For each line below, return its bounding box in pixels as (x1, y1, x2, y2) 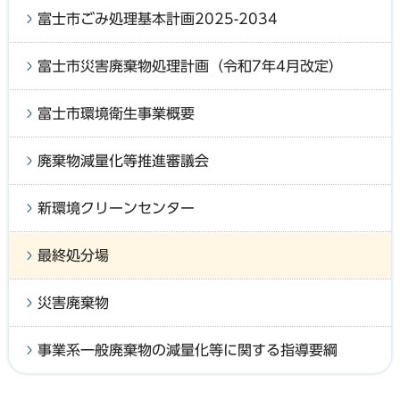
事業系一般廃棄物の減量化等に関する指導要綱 (37, 342, 337, 357)
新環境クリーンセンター (37, 200, 195, 215)
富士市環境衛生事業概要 (37, 105, 195, 121)
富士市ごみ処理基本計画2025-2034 (37, 11, 278, 26)
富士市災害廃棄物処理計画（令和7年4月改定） (37, 58, 343, 73)
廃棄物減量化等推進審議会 (37, 153, 209, 168)
